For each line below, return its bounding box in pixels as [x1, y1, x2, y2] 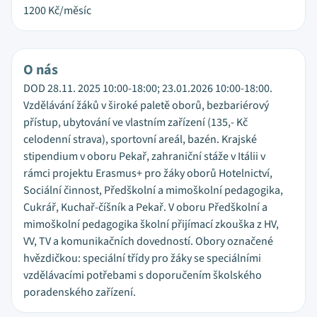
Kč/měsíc [48, 3, 91, 18]
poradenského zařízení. [23, 284, 136, 300]
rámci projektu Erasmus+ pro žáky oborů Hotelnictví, [23, 166, 272, 181]
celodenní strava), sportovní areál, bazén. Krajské [23, 132, 257, 147]
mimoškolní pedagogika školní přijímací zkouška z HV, [23, 217, 279, 232]
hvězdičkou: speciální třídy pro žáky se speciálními [23, 250, 261, 266]
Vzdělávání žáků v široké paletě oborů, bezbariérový [23, 98, 269, 113]
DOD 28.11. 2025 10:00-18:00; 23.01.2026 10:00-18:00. [23, 81, 272, 96]
